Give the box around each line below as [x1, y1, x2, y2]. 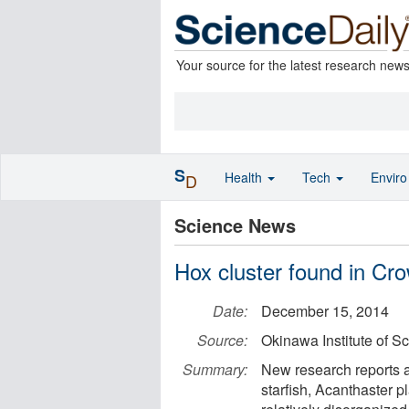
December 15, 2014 [261, 300, 389, 321]
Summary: [183, 359, 247, 380]
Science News [174, 212, 296, 238]
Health [225, 168, 266, 186]
